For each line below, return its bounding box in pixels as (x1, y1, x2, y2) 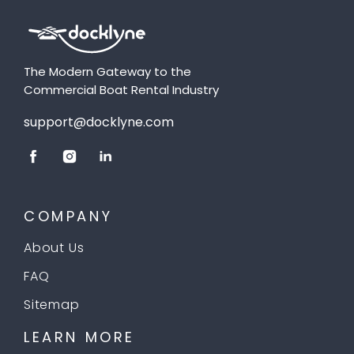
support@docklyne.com (24, 113, 174, 132)
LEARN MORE (24, 327, 135, 348)
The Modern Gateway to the (24, 63, 191, 81)
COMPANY (24, 206, 113, 227)
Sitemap (24, 296, 80, 314)
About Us (24, 239, 85, 258)
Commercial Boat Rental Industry (24, 81, 219, 99)
